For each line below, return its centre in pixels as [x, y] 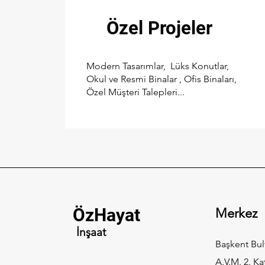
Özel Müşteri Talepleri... [135, 92]
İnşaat [91, 232]
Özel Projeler [159, 28]
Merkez [236, 213]
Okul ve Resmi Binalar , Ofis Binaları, [161, 79]
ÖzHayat [106, 215]
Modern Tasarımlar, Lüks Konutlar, [159, 66]
